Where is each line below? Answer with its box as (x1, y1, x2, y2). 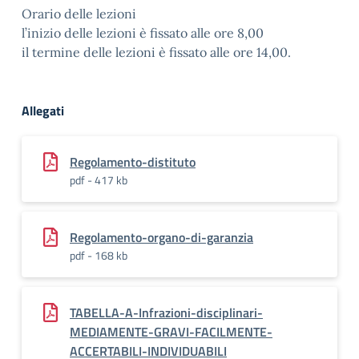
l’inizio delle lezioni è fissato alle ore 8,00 (22, 25, 264, 41)
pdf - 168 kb (70, 247, 127, 264)
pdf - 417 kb (70, 171, 127, 188)
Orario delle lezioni (22, 6, 136, 22)
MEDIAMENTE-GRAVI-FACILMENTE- (70, 322, 272, 341)
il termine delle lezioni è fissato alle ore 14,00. (22, 44, 291, 60)
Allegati (22, 101, 64, 120)
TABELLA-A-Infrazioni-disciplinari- (70, 303, 263, 322)
